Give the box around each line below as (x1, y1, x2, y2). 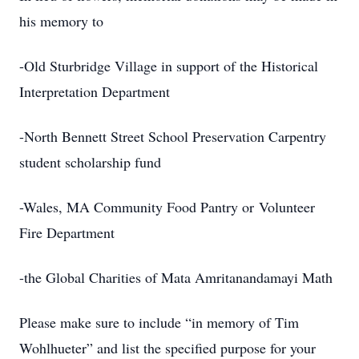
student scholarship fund (19, 152, 161, 171)
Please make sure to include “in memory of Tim (19, 313, 299, 332)
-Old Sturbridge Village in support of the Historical (19, 56, 318, 75)
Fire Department (19, 223, 115, 242)
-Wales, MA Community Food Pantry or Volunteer (19, 197, 315, 216)
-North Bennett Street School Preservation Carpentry (19, 127, 326, 146)
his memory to (19, 11, 108, 30)
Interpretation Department (19, 82, 170, 101)
